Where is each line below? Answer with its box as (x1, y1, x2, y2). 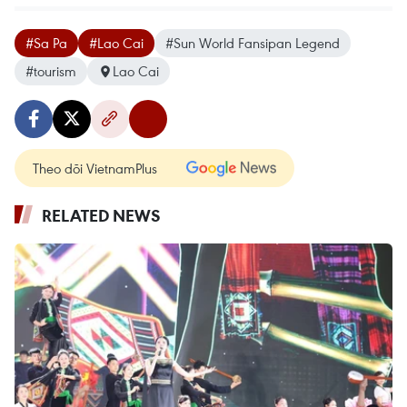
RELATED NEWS (42, 204, 161, 227)
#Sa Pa (25, 34, 67, 53)
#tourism (25, 62, 76, 81)
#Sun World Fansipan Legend (165, 34, 340, 53)
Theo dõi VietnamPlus (33, 159, 157, 178)
